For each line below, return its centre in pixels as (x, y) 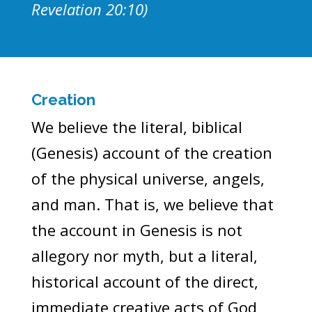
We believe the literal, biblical (136, 126)
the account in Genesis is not (136, 229)
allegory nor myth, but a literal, (144, 255)
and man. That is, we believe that (152, 204)
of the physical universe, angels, (148, 178)
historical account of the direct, (145, 281)
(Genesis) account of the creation (151, 152)
